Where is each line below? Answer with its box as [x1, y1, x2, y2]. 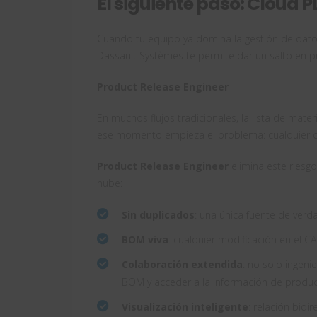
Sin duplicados [122, 208, 195, 222]
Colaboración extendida [122, 258, 243, 272]
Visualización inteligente [122, 300, 248, 314]
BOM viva [122, 233, 168, 247]
